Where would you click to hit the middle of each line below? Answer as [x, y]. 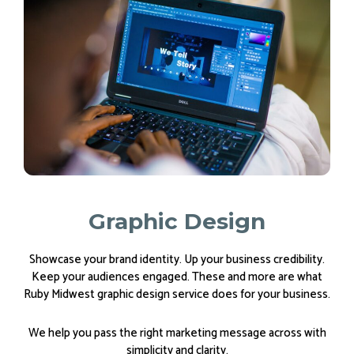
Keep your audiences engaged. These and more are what [177, 277]
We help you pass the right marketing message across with [177, 333]
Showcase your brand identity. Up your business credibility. [177, 260]
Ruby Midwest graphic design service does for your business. [177, 295]
